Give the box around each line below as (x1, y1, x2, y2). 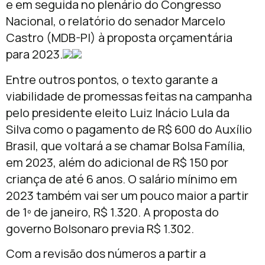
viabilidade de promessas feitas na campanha (6, 88, 252, 104)
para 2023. (6, 46, 63, 63)
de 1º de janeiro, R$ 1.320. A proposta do (6, 203, 219, 220)
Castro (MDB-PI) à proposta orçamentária (6, 30, 232, 46)
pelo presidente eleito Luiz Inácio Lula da (6, 104, 230, 121)
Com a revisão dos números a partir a (6, 245, 206, 261)
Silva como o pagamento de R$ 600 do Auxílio (6, 121, 252, 137)
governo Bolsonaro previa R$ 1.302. (6, 220, 194, 237)
